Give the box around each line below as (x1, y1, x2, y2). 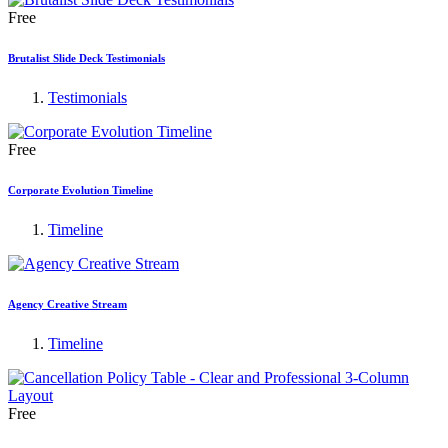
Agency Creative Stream (8, 297, 127, 310)
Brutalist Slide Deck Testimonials (8, 52, 165, 65)
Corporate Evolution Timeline (8, 184, 153, 196)
